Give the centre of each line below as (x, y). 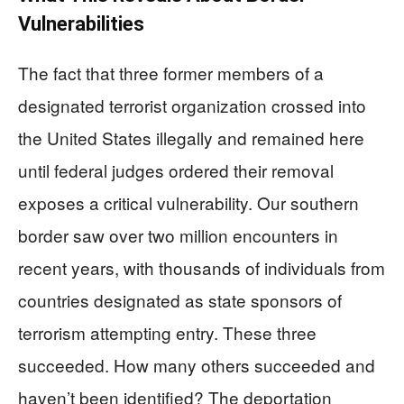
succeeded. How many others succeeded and (197, 365)
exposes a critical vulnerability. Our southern (188, 203)
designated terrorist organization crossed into (192, 106)
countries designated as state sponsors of (180, 300)
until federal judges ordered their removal (176, 170)
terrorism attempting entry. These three (167, 333)
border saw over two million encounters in (178, 235)
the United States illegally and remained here (191, 138)
